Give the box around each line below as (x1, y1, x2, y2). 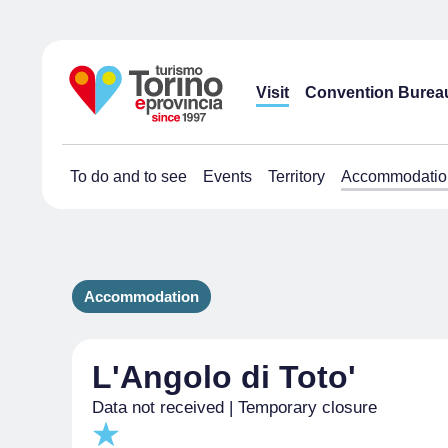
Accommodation (84, 288, 199, 305)
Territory (268, 168, 325, 185)
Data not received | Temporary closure (92, 398, 377, 417)
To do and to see (70, 168, 187, 185)
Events (203, 168, 252, 185)
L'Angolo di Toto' (92, 359, 356, 395)
